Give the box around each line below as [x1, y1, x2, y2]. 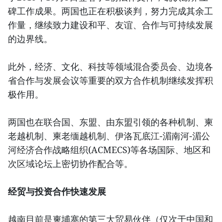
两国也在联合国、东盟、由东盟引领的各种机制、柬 [8, 116, 213, 128]
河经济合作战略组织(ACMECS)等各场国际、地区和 [8, 144, 211, 156]
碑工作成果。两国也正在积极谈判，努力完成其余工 [8, 5, 213, 17]
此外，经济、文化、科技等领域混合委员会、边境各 [8, 60, 213, 73]
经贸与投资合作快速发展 [8, 185, 106, 198]
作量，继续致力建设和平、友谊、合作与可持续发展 [8, 19, 213, 31]
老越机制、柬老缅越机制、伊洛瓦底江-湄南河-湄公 [8, 130, 210, 142]
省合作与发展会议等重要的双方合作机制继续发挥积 [8, 74, 213, 87]
